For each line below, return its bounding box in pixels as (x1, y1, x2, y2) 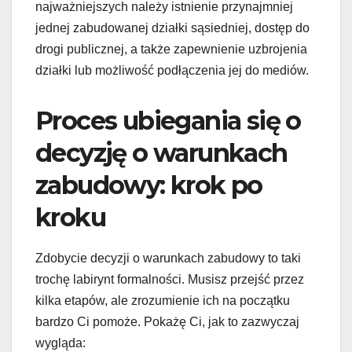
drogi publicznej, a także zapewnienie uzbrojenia (35, 42, 307, 57)
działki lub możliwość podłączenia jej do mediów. (35, 64, 309, 78)
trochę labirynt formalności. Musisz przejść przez (35, 273, 304, 287)
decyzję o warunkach (35, 137, 288, 169)
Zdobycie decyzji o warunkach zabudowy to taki (35, 251, 301, 266)
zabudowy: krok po (35, 170, 262, 201)
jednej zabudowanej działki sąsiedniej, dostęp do (35, 21, 310, 35)
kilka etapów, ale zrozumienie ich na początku (35, 294, 290, 308)
